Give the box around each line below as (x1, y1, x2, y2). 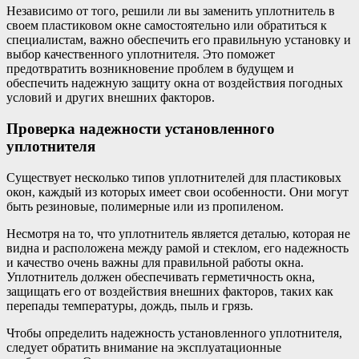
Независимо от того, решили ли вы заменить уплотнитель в (6, 4, 335, 18)
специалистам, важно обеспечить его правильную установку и (6, 33, 351, 47)
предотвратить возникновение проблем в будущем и (6, 62, 294, 76)
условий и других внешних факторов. (6, 91, 215, 105)
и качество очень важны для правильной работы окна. (6, 255, 304, 269)
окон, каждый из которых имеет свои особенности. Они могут (6, 184, 349, 199)
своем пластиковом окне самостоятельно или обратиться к (6, 18, 327, 33)
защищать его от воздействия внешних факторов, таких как (6, 284, 333, 298)
